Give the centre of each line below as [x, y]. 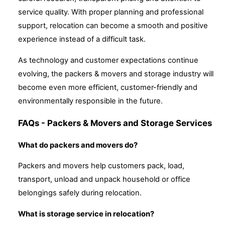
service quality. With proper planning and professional [111, 12]
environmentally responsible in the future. [90, 101]
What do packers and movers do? [78, 145]
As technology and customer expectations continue [108, 61]
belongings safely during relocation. [80, 193]
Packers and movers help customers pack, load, [101, 166]
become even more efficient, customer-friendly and [108, 88]
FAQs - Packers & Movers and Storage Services [115, 123]
